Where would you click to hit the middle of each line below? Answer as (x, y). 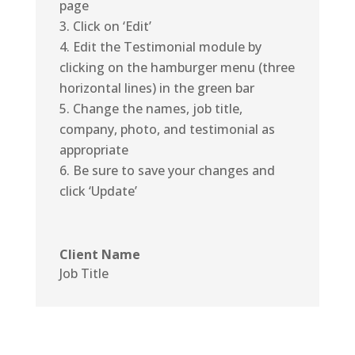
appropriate (94, 149)
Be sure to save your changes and (174, 170)
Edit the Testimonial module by (167, 46)
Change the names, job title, (157, 108)
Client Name (99, 254)
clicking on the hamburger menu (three (177, 67)
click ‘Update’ (98, 191)
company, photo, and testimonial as (167, 129)
